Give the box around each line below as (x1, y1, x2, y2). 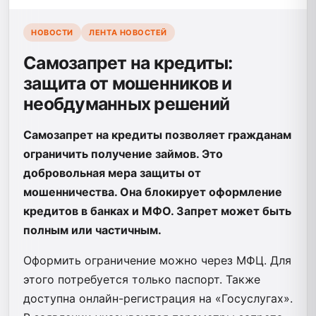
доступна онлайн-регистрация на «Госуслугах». (23, 291, 293, 305)
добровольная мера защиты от (23, 165, 201, 180)
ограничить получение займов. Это (23, 146, 223, 161)
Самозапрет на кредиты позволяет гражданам (23, 127, 291, 142)
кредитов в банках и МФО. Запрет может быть (23, 203, 291, 218)
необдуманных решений (23, 92, 230, 114)
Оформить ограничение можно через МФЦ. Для (23, 253, 291, 267)
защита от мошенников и (23, 72, 232, 94)
